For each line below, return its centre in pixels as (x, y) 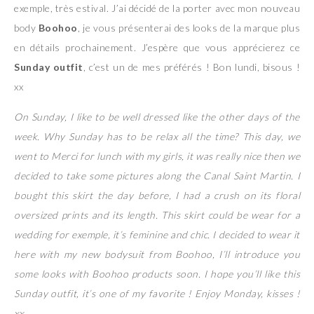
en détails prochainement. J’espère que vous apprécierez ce (157, 47)
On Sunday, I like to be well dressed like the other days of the (157, 116)
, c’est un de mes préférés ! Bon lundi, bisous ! (192, 67)
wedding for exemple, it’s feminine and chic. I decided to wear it (157, 234)
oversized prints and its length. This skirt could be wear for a (157, 214)
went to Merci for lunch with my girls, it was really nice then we (157, 156)
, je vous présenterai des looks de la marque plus (189, 27)
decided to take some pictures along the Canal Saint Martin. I (157, 175)
